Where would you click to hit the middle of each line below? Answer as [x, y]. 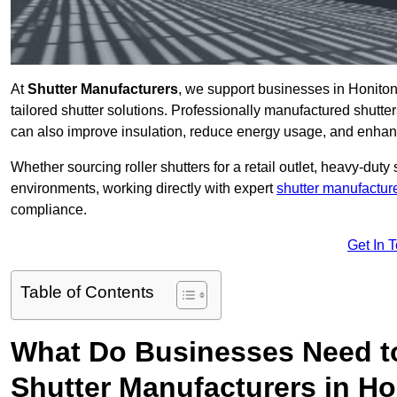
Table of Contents [87, 292]
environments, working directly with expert [144, 189]
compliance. [49, 210]
